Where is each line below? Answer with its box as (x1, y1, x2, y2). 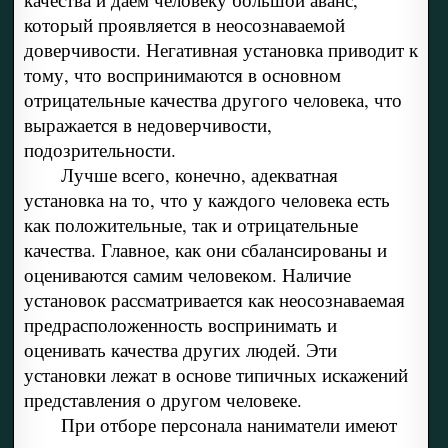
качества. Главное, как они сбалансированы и (23, 237, 387, 263)
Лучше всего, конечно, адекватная (60, 162, 338, 188)
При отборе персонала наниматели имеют (60, 412, 397, 438)
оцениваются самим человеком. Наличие (23, 262, 351, 288)
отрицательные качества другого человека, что (23, 87, 402, 113)
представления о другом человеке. (23, 387, 302, 413)
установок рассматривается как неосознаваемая (23, 287, 405, 313)
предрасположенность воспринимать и (23, 312, 337, 338)
